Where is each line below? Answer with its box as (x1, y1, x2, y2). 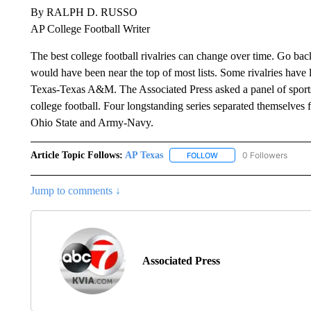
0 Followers (242, 149, 287, 160)
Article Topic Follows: (30, 149, 123, 160)
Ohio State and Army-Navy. (30, 116, 156, 128)
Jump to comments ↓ (30, 184, 121, 196)
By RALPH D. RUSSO (30, 6, 137, 18)
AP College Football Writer (30, 22, 150, 35)
